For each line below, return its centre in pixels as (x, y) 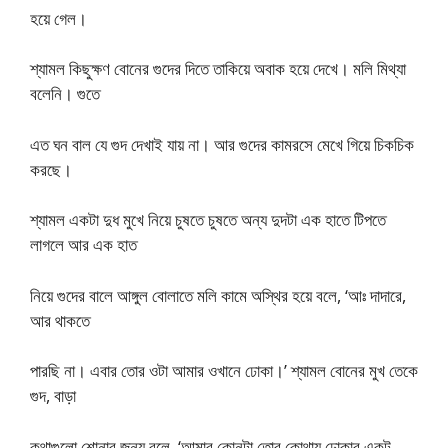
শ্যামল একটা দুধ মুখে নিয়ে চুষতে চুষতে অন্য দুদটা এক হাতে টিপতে (208, 219)
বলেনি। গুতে (65, 93)
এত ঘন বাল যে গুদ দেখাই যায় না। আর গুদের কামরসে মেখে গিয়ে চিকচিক (222, 144)
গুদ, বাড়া (53, 395)
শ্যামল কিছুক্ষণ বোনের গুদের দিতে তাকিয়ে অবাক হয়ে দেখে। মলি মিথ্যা (218, 68)
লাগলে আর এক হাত (83, 244)
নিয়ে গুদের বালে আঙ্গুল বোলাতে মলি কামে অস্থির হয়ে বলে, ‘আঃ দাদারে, (218, 295)
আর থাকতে (60, 320)
